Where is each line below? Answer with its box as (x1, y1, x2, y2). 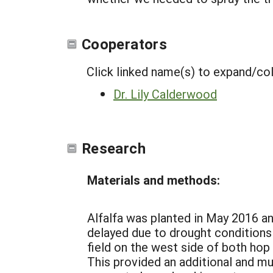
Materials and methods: (87, 172, 220, 188)
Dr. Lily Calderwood (113, 86, 217, 102)
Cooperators (82, 34, 167, 54)
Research (82, 138, 146, 158)
